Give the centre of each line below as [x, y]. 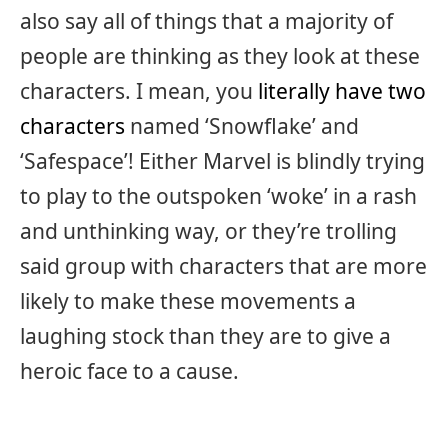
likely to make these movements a [188, 300]
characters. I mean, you [139, 90]
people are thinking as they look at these [220, 55]
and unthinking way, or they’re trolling [208, 230]
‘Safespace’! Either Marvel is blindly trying [222, 160]
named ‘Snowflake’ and [242, 125]
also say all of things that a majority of [206, 20]
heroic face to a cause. [129, 370]
